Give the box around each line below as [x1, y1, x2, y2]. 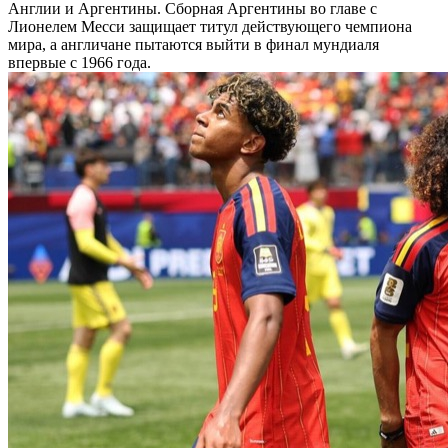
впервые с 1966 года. [8, 54, 151, 71]
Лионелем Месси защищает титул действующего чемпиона [8, 18, 412, 35]
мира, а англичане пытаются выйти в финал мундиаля [8, 36, 379, 53]
